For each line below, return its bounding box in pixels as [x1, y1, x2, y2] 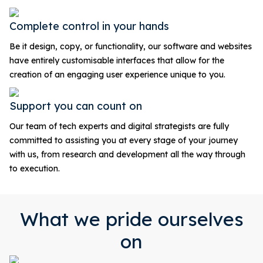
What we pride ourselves [19, 207, 244, 231]
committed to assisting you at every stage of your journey [9, 134, 238, 146]
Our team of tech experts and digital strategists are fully [9, 120, 229, 131]
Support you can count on [9, 99, 142, 113]
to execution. [9, 163, 60, 174]
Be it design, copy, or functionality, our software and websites [9, 41, 252, 52]
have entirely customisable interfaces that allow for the [9, 55, 224, 66]
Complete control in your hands [9, 19, 169, 33]
